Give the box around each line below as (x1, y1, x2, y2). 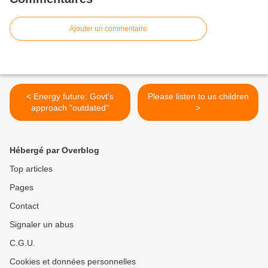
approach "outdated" (31, 103, 109, 112)
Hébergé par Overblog (10, 145, 99, 155)
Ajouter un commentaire (69, 25, 147, 33)
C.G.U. (10, 238, 35, 248)
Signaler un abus (10, 220, 74, 229)
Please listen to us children (147, 92, 249, 101)
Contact (10, 201, 39, 211)
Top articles (10, 164, 53, 173)
